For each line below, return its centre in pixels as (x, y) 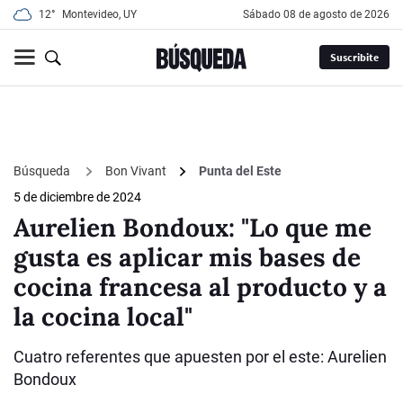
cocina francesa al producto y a (200, 287)
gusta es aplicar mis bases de (187, 258)
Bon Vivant (136, 171)
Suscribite (354, 58)
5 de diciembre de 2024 (77, 197)
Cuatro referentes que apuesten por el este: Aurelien (200, 357)
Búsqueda (43, 170)
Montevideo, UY (99, 14)
